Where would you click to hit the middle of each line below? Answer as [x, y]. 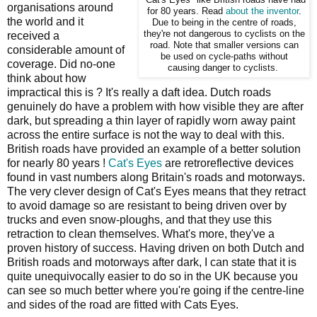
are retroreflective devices [228, 163]
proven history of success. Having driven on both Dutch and [156, 248]
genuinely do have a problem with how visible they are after [155, 106]
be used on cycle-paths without [224, 56]
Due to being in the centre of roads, [224, 22]
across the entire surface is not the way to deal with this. [146, 134]
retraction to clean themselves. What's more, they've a [141, 234]
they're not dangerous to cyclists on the [224, 34]
